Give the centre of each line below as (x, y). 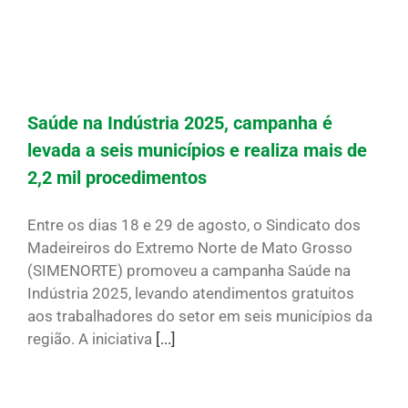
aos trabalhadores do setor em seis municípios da (200, 316)
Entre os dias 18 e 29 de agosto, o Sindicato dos (194, 225)
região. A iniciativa (92, 339)
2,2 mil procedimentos (117, 178)
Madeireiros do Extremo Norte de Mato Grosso (190, 248)
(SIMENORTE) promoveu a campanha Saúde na (189, 271)
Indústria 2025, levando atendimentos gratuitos (191, 294)
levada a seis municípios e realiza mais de (197, 151)
